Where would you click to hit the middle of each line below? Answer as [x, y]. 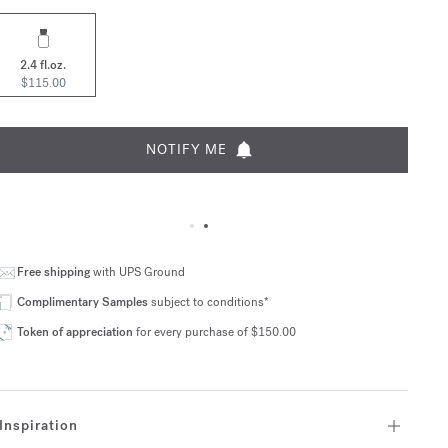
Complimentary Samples [82, 302]
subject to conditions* [208, 302]
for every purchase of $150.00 [214, 332]
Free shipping [53, 272]
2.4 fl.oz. [43, 65]
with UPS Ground [137, 272]
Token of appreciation [74, 332]
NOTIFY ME [186, 149]
